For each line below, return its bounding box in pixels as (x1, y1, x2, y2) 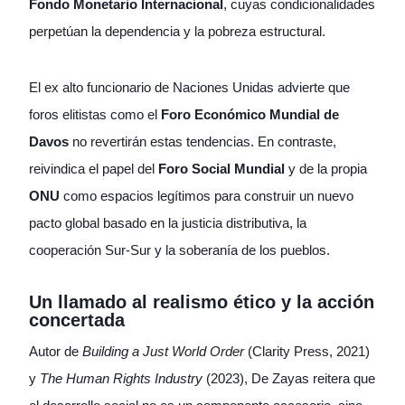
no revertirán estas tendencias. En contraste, (69, 134, 336, 150)
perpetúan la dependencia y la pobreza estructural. (29, 24, 325, 40)
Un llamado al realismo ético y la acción (29, 292, 374, 313)
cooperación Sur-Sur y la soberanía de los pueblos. (29, 242, 330, 259)
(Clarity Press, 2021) (244, 344, 370, 360)
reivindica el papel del (29, 161, 158, 177)
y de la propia (285, 161, 367, 177)
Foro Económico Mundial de (161, 107, 339, 123)
